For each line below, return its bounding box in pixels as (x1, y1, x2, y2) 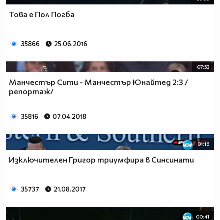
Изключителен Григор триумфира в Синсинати (9, 154, 194, 164)
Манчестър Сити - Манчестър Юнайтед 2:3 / (9, 77, 188, 87)
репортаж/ (9, 86, 54, 96)
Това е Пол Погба (9, 9, 75, 19)
